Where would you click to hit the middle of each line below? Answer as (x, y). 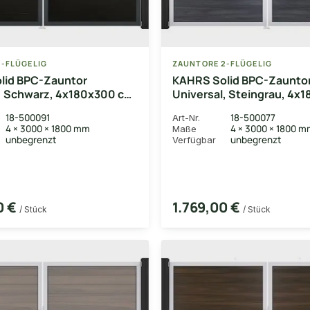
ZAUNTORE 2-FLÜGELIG (222, 64)
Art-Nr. (186, 118)
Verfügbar (194, 140)
